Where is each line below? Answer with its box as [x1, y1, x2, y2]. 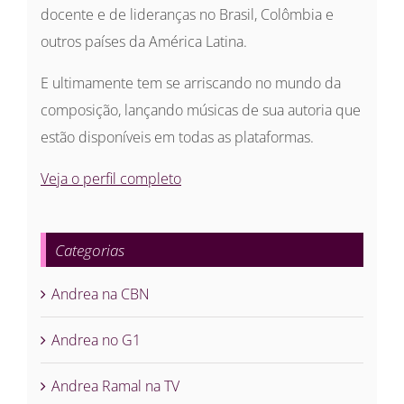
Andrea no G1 [51, 330, 141, 351]
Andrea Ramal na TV [51, 376, 179, 397]
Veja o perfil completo [41, 169, 181, 189]
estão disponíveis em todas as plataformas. [41, 127, 314, 148]
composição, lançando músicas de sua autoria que [41, 100, 361, 121]
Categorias [55, 240, 124, 262]
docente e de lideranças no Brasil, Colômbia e [41, 5, 334, 25]
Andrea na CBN [51, 284, 150, 305]
